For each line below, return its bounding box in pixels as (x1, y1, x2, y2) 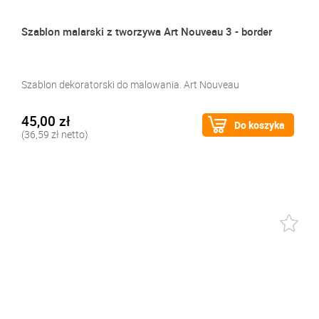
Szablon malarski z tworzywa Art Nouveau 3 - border (21, 24, 272, 38)
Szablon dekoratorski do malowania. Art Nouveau (21, 78, 239, 91)
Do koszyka (234, 118, 285, 132)
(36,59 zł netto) (21, 127, 88, 141)
